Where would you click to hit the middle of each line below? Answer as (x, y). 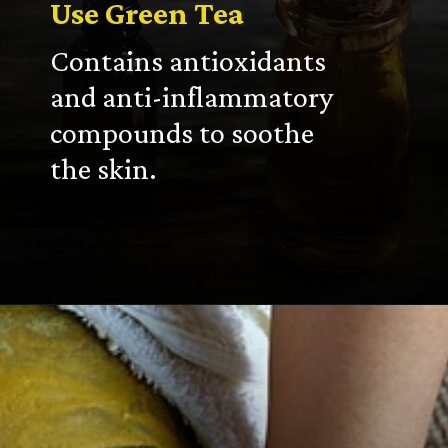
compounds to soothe (182, 132)
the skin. (104, 168)
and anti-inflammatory (192, 96)
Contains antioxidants (188, 60)
